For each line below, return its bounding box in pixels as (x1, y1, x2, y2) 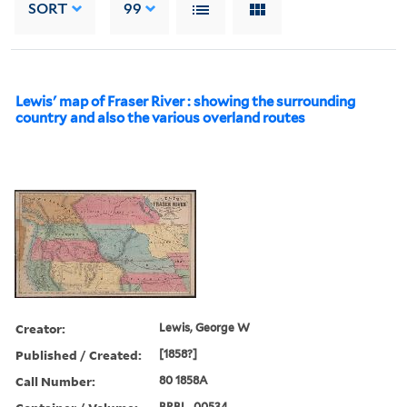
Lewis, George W (159, 320, 251, 334)
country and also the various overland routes (15, 109, 305, 126)
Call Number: (15, 372, 95, 390)
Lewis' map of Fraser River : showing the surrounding (15, 93, 355, 110)
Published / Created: (15, 345, 142, 363)
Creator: (15, 319, 65, 337)
